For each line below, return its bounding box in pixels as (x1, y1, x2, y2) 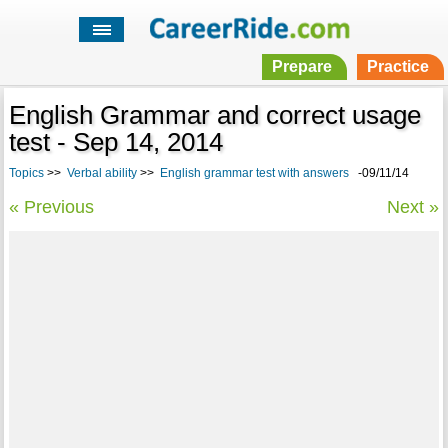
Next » (387, 197, 440, 218)
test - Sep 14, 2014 (8, 127, 223, 158)
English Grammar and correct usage (8, 100, 421, 131)
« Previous (8, 197, 94, 218)
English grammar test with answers (159, 166, 349, 181)
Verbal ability (66, 166, 137, 181)
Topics (8, 166, 44, 181)
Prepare (271, 58, 332, 76)
